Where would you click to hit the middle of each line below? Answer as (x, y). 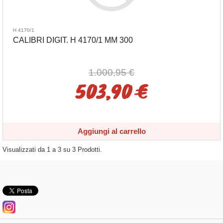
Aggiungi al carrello (111, 131)
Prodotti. (89, 150)
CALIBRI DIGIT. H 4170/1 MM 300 (73, 40)
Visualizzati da (25, 150)
